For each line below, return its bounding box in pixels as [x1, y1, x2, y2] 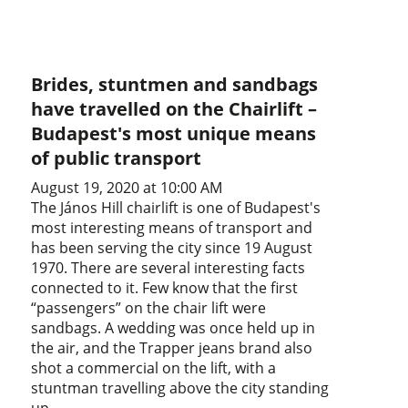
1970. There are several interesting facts [31, 258, 306, 279]
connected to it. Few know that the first [31, 278, 299, 299]
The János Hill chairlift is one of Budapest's [31, 198, 321, 219]
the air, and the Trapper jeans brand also [31, 338, 313, 359]
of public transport [31, 146, 202, 171]
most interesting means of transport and [31, 218, 313, 239]
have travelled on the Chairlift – [31, 97, 318, 122]
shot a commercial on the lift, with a [31, 358, 277, 379]
